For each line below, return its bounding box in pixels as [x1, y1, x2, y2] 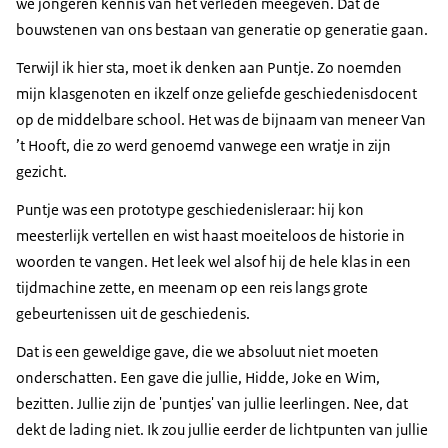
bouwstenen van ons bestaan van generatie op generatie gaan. [16, 20, 428, 40]
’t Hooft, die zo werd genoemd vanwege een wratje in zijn [16, 136, 391, 156]
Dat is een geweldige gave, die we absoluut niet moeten [16, 342, 379, 362]
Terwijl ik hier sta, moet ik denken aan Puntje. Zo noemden [16, 58, 402, 78]
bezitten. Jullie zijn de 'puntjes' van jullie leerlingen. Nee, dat [16, 394, 408, 414]
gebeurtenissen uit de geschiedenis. [16, 304, 250, 324]
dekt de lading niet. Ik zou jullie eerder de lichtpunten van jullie [16, 420, 428, 440]
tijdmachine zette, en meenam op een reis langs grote [16, 278, 368, 298]
